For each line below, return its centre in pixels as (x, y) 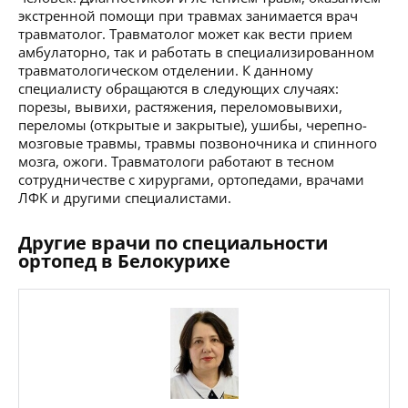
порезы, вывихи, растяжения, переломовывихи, (180, 106)
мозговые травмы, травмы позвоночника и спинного (198, 143)
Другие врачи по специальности (173, 242)
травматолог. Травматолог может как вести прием (185, 33)
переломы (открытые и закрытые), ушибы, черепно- (193, 124)
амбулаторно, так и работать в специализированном (196, 51)
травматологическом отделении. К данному (166, 70)
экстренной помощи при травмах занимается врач (188, 15)
